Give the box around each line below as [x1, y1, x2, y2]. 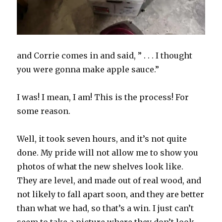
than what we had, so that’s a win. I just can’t [17, 203, 194, 214]
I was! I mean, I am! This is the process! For [17, 92, 189, 103]
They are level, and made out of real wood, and [17, 175, 202, 186]
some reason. [17, 106, 73, 116]
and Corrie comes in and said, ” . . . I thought [17, 51, 193, 61]
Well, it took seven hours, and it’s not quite [17, 134, 187, 144]
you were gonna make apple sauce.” [17, 64, 162, 75]
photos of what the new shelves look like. [17, 162, 184, 172]
